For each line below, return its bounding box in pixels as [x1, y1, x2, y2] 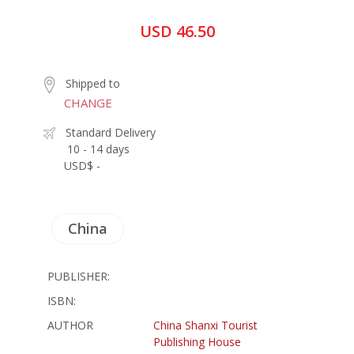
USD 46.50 [139, 21, 215, 42]
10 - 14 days [67, 141, 130, 156]
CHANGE [64, 94, 112, 111]
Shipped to [66, 76, 120, 91]
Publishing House [153, 333, 241, 349]
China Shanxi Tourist [153, 317, 258, 333]
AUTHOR [47, 317, 93, 333]
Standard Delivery [66, 124, 156, 140]
